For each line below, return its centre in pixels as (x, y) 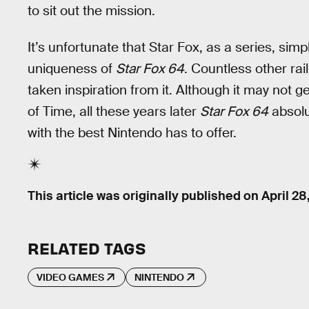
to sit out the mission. (91, 11)
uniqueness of (72, 68)
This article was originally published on (144, 196)
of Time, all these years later (114, 111)
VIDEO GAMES (70, 277)
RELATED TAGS (87, 248)
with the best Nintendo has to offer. (132, 132)
